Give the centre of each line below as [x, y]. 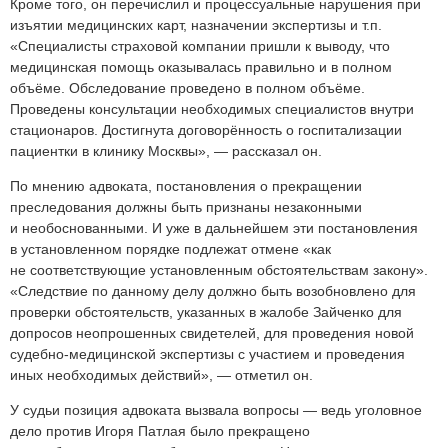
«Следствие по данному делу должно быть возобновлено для [213, 291]
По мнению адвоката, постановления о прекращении [186, 186]
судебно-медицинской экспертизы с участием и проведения [207, 354]
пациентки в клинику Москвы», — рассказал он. [166, 151]
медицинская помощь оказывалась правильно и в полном [201, 67]
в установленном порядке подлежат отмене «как [170, 249]
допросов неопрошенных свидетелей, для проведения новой [212, 333]
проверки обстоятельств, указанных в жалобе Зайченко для [206, 312]
